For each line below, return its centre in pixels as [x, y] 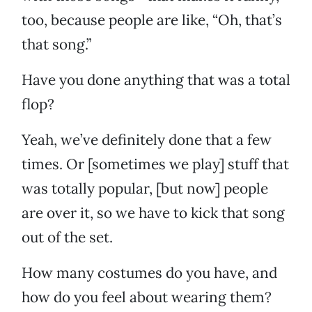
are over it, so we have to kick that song [153, 213]
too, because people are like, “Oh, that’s [152, 20]
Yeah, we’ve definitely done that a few [147, 140]
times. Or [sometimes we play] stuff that [155, 164]
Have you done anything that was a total [156, 80]
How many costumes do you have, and [149, 273]
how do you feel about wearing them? [147, 297]
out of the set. [67, 237]
